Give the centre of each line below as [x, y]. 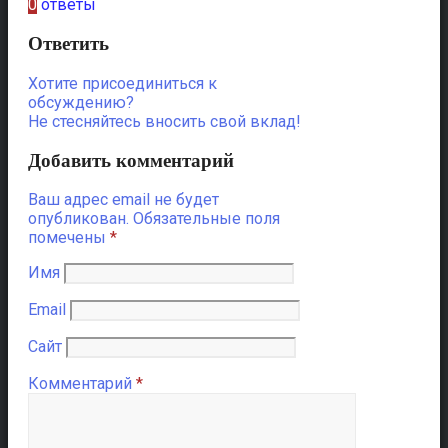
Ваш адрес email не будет [123, 200]
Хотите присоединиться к [122, 83]
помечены [69, 238]
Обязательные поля [206, 219]
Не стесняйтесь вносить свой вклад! [164, 121]
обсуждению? [81, 102]
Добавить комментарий [131, 160]
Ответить [68, 44]
